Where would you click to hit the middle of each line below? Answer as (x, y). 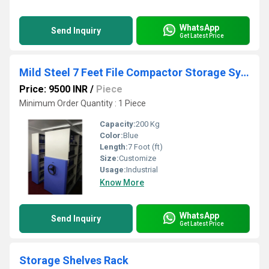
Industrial (142, 170)
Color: (111, 135)
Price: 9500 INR (53, 89)
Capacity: (118, 124)
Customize (138, 158)
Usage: (113, 170)
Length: (114, 147)
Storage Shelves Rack (74, 260)
